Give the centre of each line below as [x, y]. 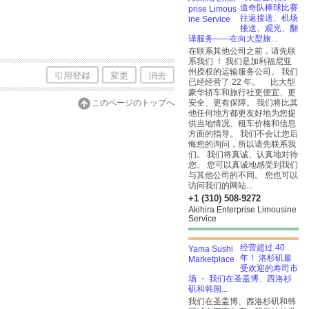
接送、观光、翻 [269, 28]
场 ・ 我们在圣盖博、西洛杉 [240, 279]
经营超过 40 [262, 248]
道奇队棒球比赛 [269, 8]
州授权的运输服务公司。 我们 [243, 72]
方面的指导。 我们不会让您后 [243, 134]
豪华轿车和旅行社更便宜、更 [242, 92]
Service [202, 219]
